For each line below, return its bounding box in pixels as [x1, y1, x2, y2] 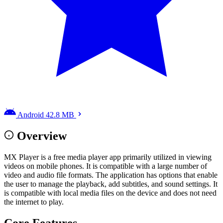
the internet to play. [4, 197, 64, 206]
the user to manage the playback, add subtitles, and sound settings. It [4, 179, 218, 188]
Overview [17, 129, 67, 142]
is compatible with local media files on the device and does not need [4, 188, 217, 197]
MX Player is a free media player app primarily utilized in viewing [4, 152, 212, 161]
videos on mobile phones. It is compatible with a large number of [4, 161, 207, 170]
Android [17, 110, 44, 119]
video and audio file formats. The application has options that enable [4, 170, 218, 179]
